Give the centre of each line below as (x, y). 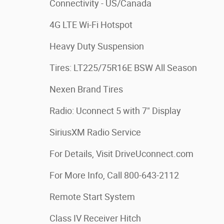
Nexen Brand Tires (86, 89)
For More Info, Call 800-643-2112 (114, 175)
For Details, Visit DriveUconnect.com (121, 154)
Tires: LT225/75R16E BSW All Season (123, 68)
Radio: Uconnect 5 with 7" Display (115, 111)
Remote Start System (92, 197)
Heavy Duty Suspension (97, 46)
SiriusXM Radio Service (95, 132)
